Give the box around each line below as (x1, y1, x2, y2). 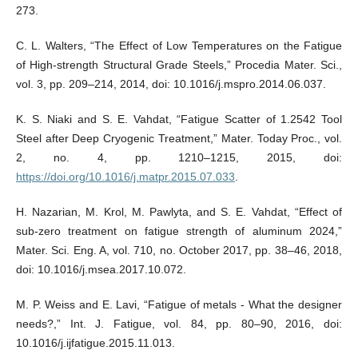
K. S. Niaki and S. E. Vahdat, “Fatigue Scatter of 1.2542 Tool (15, 113, 343, 126)
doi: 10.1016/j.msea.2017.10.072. (15, 263, 186, 276)
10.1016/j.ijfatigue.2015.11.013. (15, 336, 175, 350)
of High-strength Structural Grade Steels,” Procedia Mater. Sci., (15, 58, 343, 72)
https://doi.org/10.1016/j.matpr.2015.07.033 (15, 170, 235, 184)
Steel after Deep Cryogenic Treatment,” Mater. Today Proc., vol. (15, 132, 343, 145)
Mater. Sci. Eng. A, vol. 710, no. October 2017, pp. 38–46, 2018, (15, 244, 343, 257)
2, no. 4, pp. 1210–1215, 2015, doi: (15, 151, 343, 165)
